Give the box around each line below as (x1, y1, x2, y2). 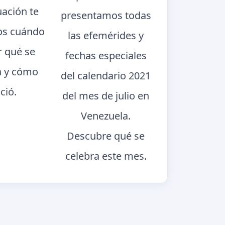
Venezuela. (81, 108, 131, 123)
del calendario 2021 (61, 68, 151, 82)
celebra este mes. (65, 149, 147, 163)
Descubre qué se (67, 129, 145, 143)
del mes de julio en (62, 88, 150, 102)
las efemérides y (68, 28, 144, 42)
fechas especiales (65, 48, 147, 62)
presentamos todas (60, 8, 151, 22)
